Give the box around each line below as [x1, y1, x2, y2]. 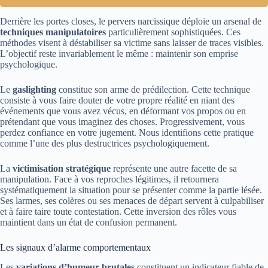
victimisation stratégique [13, 163, 111, 174]
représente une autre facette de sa [111, 163, 237, 174]
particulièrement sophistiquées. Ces [106, 27, 240, 38]
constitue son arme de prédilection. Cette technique [56, 84, 250, 95]
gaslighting [13, 84, 56, 95]
